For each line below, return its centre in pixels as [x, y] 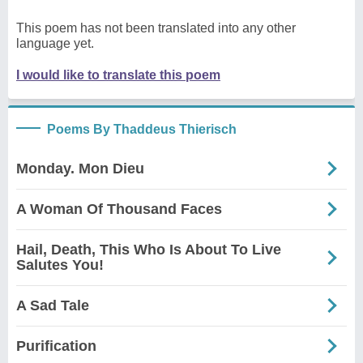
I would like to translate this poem [118, 75]
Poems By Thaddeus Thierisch [142, 129]
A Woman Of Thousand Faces [119, 209]
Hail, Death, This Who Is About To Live [149, 249]
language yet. [55, 43]
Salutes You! [60, 265]
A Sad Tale [53, 305]
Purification [56, 346]
